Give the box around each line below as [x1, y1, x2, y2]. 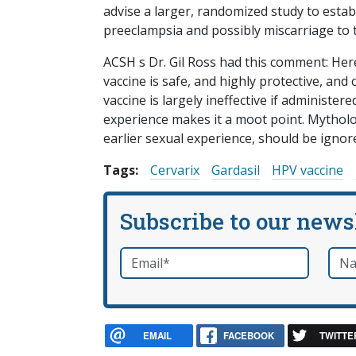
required [161, 249, 203, 265]
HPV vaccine [272, 161, 343, 180]
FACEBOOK [222, 328, 274, 342]
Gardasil [211, 161, 260, 180]
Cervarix [150, 161, 199, 180]
